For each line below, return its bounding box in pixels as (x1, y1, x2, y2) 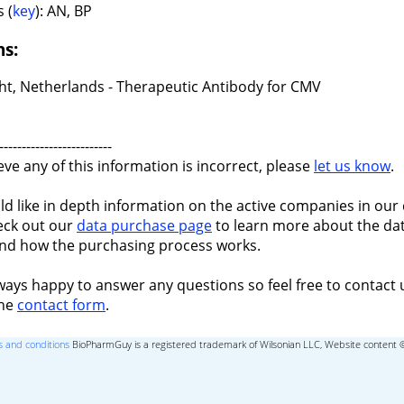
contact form (17, 295, 106, 316)
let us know (314, 156, 390, 177)
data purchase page (77, 216, 212, 236)
